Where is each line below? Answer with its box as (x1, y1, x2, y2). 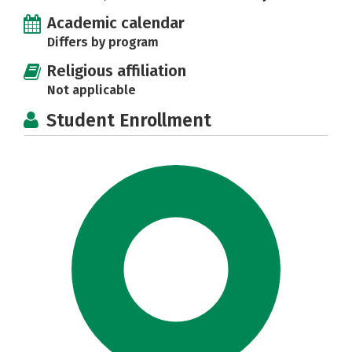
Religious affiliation (47, 61, 186, 81)
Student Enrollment (46, 109, 211, 132)
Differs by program (47, 35, 159, 50)
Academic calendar (47, 13, 185, 33)
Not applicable (47, 82, 136, 98)
